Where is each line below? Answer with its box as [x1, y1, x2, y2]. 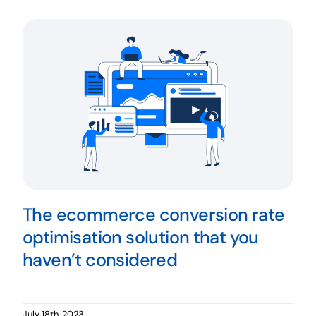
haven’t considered [22, 248, 178, 272]
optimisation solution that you [22, 225, 259, 249]
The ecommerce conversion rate [22, 202, 285, 226]
